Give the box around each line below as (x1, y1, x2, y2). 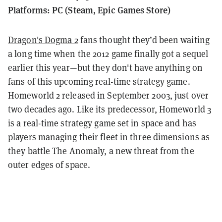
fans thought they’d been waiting (78, 34, 210, 46)
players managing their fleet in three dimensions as (8, 131, 210, 143)
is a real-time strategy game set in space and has (8, 117, 196, 129)
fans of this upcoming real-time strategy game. (8, 75, 190, 87)
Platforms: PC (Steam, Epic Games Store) (8, 3, 170, 16)
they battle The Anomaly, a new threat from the (8, 145, 194, 157)
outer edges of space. (8, 159, 91, 170)
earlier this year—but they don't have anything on (8, 61, 203, 73)
